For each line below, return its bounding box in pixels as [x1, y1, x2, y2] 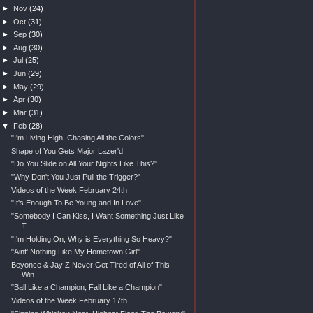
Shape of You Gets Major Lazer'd [10, 146, 123, 155]
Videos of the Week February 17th [10, 296, 127, 305]
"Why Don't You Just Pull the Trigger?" [10, 173, 140, 181]
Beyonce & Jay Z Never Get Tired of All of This [10, 260, 170, 269]
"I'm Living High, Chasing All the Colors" [10, 133, 144, 143]
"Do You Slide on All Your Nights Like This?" [10, 159, 157, 168]
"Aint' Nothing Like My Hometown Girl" [10, 247, 140, 256]
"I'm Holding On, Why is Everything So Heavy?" [10, 234, 172, 243]
